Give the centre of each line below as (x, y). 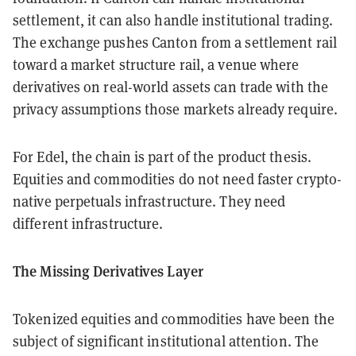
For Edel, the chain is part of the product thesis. (163, 156)
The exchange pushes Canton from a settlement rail (175, 42)
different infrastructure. (88, 223)
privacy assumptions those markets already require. (176, 108)
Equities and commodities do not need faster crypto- (178, 178)
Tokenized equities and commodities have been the (174, 318)
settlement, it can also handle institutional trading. (173, 19)
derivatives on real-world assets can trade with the (171, 86)
